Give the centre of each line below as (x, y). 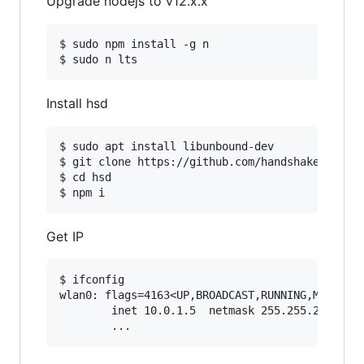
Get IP (65, 236)
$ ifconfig (92, 279)
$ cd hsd (85, 177)
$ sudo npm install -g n (134, 44)
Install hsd (77, 103)
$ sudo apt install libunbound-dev (167, 146)
